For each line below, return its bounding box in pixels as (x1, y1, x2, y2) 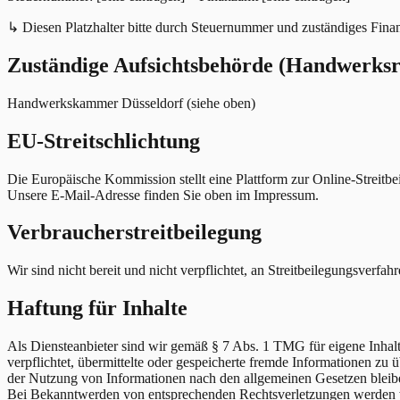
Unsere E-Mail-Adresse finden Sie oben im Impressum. (7, 187, 319, 203)
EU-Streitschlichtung (7, 129, 200, 153)
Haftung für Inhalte (7, 296, 187, 321)
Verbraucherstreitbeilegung (7, 221, 262, 245)
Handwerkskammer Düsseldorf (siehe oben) (7, 95, 255, 111)
